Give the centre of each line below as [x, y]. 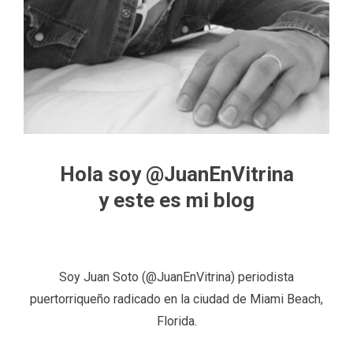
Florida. [176, 321]
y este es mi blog [176, 200]
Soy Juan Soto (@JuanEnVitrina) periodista [176, 277]
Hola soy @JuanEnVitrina [176, 174]
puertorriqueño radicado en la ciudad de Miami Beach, [176, 299]
